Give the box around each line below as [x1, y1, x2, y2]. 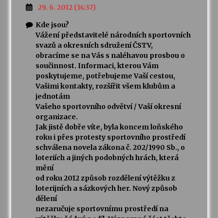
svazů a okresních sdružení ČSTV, [35, 41, 153, 50]
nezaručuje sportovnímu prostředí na [35, 204, 168, 214]
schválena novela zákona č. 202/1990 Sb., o [35, 143, 185, 152]
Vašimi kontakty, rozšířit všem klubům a [35, 82, 175, 91]
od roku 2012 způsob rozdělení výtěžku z [35, 174, 175, 183]
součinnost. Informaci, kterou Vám [35, 61, 159, 71]
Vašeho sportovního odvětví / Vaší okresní [35, 102, 181, 111]
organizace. [35, 112, 78, 122]
